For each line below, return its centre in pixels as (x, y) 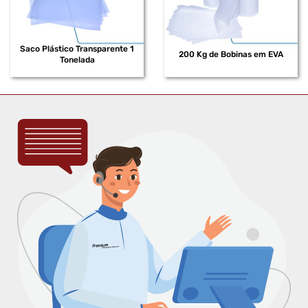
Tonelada (77, 60)
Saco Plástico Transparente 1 (77, 49)
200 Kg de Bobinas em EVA (231, 55)
